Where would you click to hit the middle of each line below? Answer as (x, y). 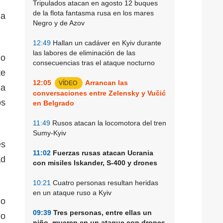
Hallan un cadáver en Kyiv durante (106, 43)
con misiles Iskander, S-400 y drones (95, 163)
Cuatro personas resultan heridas (105, 182)
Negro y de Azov (59, 23)
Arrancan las (107, 82)
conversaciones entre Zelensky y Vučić (99, 93)
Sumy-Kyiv (50, 133)
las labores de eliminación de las (84, 53)
